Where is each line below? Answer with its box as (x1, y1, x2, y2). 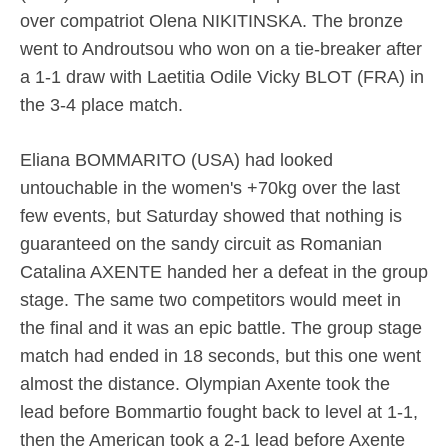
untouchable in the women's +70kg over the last (20, 178, 400, 199)
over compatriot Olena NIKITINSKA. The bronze (20, 11, 403, 32)
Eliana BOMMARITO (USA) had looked (20, 150, 333, 171)
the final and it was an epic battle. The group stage (20, 318, 422, 339)
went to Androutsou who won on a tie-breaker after (20, 39, 422, 60)
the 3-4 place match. (20, 95, 183, 116)
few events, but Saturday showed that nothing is (20, 206, 402, 227)
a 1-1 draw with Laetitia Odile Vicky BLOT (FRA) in (20, 67, 424, 88)
